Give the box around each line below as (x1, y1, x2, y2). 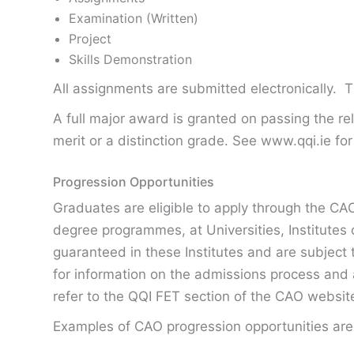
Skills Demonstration (69, 51, 192, 67)
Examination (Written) (69, 10, 198, 26)
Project (69, 31, 111, 47)
